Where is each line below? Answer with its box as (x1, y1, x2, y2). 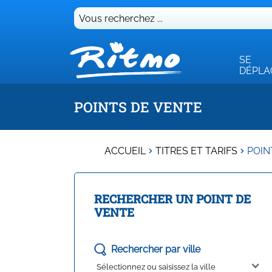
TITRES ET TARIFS (155, 145, 237, 157)
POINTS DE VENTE (74, 98, 202, 116)
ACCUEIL (104, 145, 146, 157)
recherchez (73, 27, 124, 39)
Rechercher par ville (111, 243, 200, 255)
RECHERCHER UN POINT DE (94, 191, 251, 206)
